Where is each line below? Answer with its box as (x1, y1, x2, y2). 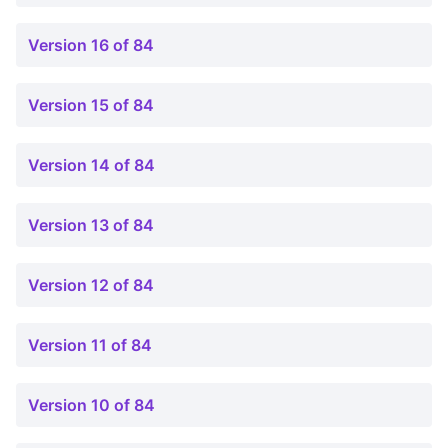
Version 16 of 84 (28, 35, 154, 55)
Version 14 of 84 (28, 155, 155, 175)
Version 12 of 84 (28, 275, 154, 295)
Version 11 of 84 (28, 335, 152, 355)
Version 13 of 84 (28, 215, 154, 235)
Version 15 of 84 (28, 95, 154, 115)
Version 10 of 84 (28, 395, 155, 415)
